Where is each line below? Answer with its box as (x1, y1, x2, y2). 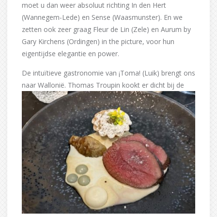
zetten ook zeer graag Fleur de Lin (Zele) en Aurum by (22, 24, 191, 34)
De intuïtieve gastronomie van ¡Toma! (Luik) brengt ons (22, 68, 195, 77)
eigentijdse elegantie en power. (22, 48, 119, 58)
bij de (165, 80, 184, 90)
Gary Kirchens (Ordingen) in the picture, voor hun (22, 36, 174, 46)
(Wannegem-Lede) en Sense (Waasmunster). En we (22, 12, 183, 22)
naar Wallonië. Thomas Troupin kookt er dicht (22, 80, 165, 90)
